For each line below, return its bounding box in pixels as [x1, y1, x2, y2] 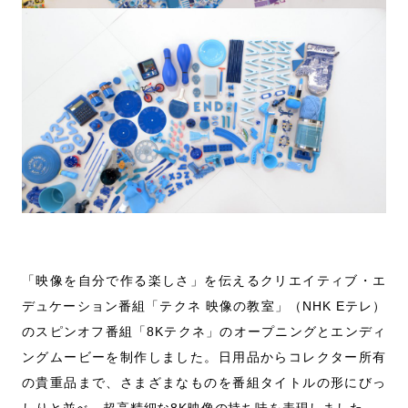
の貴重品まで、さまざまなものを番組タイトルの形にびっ [22, 375, 386, 390]
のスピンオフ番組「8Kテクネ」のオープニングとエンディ [22, 324, 386, 339]
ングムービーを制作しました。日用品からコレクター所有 [22, 350, 386, 364]
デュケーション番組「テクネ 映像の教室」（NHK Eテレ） [22, 299, 386, 313]
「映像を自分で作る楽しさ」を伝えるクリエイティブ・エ [22, 273, 386, 288]
